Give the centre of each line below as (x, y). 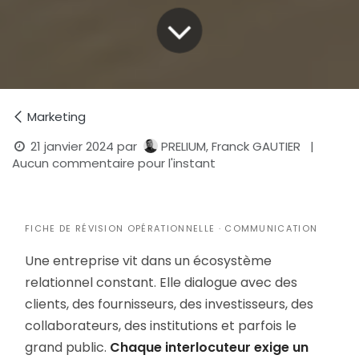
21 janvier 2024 (73, 146)
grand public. (67, 347)
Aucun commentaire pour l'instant (114, 163)
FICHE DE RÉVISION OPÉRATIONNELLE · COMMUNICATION (171, 228)
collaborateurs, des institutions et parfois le (161, 325)
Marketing (56, 116)
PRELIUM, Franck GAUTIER (231, 146)
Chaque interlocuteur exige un (209, 347)
